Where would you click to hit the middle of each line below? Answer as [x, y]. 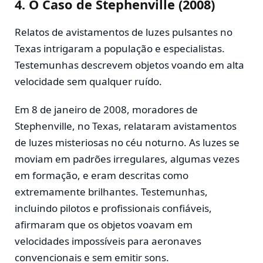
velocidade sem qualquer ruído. [88, 81]
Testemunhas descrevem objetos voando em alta [129, 65]
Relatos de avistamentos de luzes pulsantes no [124, 32]
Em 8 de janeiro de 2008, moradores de [106, 109]
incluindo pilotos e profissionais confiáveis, [113, 208]
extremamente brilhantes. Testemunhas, [111, 191]
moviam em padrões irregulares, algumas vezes [127, 159]
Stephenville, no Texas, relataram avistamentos [126, 126]
